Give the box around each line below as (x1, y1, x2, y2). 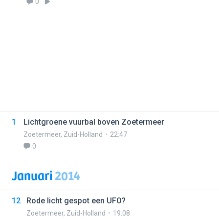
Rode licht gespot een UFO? (26, 196, 126, 205)
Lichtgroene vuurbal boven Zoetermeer (23, 117, 164, 127)
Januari (12, 165, 55, 184)
